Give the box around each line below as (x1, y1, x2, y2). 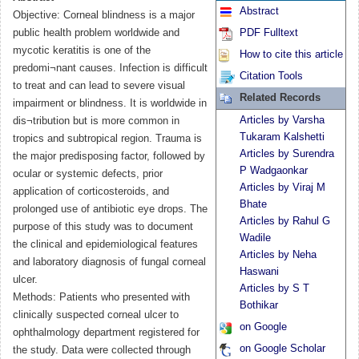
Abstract (240, 6, 279, 18)
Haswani (240, 266, 279, 278)
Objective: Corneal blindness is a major (13, 10, 195, 22)
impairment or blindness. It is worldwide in (13, 98, 207, 110)
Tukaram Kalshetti (240, 131, 325, 143)
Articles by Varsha (240, 115, 325, 127)
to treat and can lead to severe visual (13, 80, 185, 92)
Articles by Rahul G (240, 216, 330, 228)
